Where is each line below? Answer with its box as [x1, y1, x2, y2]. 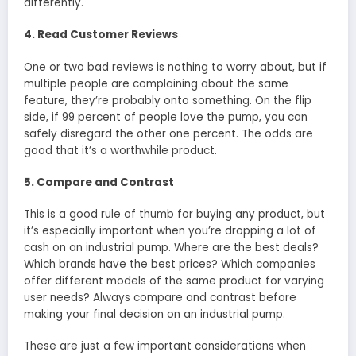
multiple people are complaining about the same [24, 75, 288, 91]
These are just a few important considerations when [24, 339, 306, 354]
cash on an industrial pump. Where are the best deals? [24, 239, 319, 255]
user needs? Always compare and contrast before [24, 289, 296, 305]
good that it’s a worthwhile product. [24, 142, 217, 158]
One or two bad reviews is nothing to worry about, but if [24, 59, 327, 75]
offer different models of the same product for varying [24, 273, 324, 288]
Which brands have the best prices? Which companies [24, 256, 315, 272]
